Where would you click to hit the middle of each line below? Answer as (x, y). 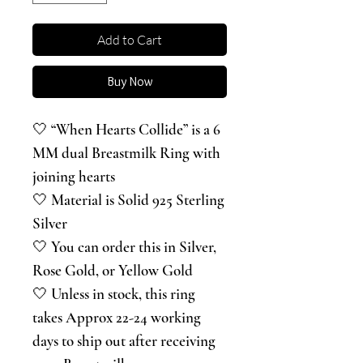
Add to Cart (130, 40)
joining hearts (74, 176)
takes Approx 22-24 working (117, 317)
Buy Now (130, 81)
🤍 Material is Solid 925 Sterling (128, 200)
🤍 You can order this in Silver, (124, 247)
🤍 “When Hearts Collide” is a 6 (126, 129)
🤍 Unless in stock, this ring (114, 294)
